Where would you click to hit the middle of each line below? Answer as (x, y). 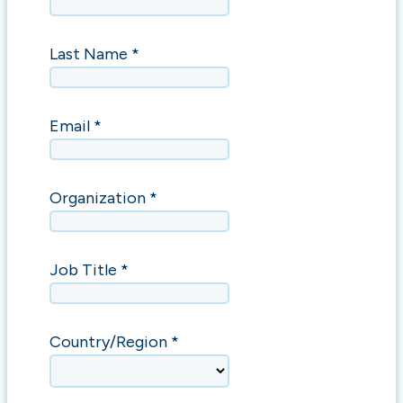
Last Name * (94, 54)
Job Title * (89, 270)
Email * (75, 126)
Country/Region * (114, 342)
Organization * (103, 198)
